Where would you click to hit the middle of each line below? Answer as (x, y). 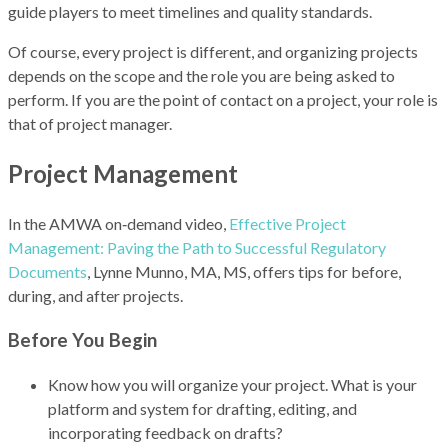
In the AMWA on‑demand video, (118, 223)
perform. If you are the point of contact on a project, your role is (223, 99)
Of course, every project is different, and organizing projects (213, 51)
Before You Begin (82, 340)
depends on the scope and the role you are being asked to (201, 75)
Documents (47, 271)
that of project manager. (90, 123)
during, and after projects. (95, 295)
